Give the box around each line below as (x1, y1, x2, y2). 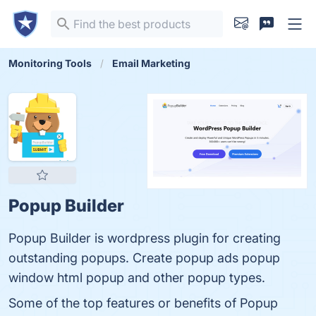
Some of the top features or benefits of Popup (8, 296, 278, 310)
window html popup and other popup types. (8, 270, 265, 285)
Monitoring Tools (8, 57, 92, 69)
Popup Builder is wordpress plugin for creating (8, 231, 281, 245)
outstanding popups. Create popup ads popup (8, 250, 280, 265)
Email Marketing (112, 57, 190, 69)
